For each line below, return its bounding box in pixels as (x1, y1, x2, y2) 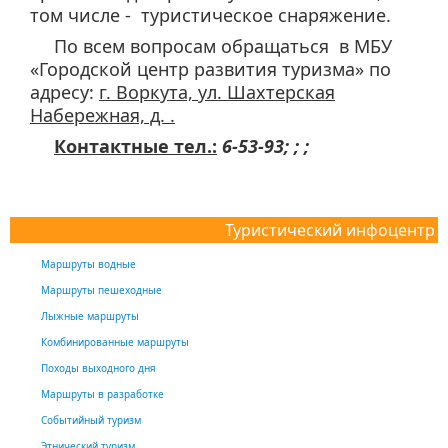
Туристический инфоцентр (225, 219, 435, 241)
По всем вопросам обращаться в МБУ (54, 34, 392, 58)
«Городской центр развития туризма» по (30, 57, 391, 81)
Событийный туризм (40, 413, 141, 427)
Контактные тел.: (54, 134, 217, 158)
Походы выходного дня (40, 361, 156, 375)
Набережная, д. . (30, 103, 175, 127)
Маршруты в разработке (40, 387, 164, 401)
